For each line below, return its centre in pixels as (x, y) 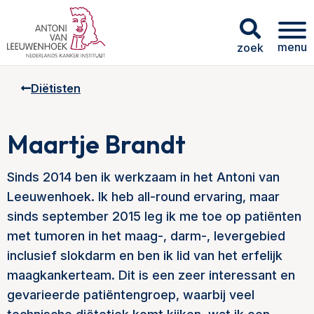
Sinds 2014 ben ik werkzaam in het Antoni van (143, 177)
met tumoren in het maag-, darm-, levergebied (146, 236)
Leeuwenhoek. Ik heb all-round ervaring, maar (143, 197)
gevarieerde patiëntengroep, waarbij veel (131, 295)
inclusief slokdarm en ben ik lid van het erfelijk (145, 255)
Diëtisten (56, 88)
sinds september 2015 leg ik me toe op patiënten (154, 216)
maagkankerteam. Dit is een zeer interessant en (151, 275)
